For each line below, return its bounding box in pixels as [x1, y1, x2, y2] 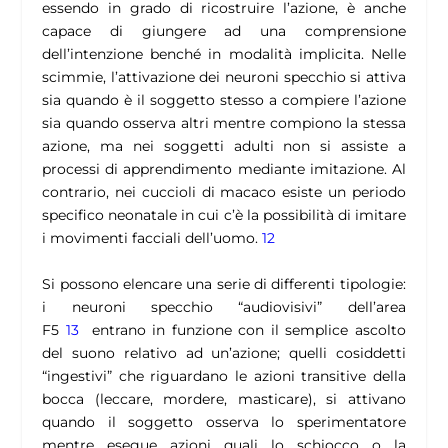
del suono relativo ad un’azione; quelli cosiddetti [42, 343, 406, 362]
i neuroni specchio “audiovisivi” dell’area [42, 297, 406, 316]
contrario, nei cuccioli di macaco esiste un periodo [42, 183, 406, 202]
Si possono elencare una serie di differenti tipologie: [42, 274, 406, 293]
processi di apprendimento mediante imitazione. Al [42, 160, 406, 179]
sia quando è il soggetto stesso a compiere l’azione [42, 91, 406, 110]
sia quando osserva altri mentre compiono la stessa [42, 114, 406, 133]
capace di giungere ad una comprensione [42, 22, 406, 41]
